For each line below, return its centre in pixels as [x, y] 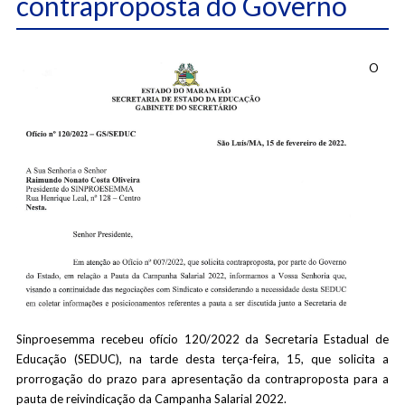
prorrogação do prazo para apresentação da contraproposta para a [202, 379]
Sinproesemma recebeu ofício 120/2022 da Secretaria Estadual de [202, 339]
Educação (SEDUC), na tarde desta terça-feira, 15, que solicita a [202, 359]
